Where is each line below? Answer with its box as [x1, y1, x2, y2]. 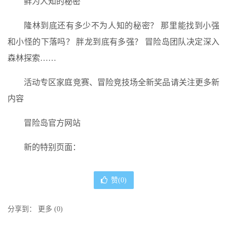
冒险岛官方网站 [24, 119, 81, 127]
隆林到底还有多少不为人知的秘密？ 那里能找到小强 [24, 21, 219, 30]
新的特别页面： [24, 143, 81, 152]
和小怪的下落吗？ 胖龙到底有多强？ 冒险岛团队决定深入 [8, 37, 219, 46]
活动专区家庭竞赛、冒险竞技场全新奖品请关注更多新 [24, 78, 219, 87]
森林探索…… [8, 54, 56, 62]
